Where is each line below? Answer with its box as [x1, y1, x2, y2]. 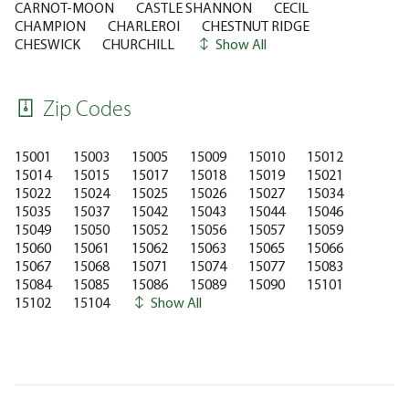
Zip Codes [43, 100, 132, 122]
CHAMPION [15, 16, 86, 36]
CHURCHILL [102, 35, 174, 54]
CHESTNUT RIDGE [202, 16, 309, 36]
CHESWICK [15, 35, 80, 54]
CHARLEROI [108, 16, 180, 36]
